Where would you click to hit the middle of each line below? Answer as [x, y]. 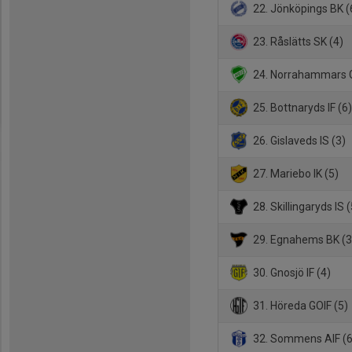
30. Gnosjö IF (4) [291, 272]
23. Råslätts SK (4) [297, 41]
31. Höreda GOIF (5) [300, 305]
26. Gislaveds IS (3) [299, 140]
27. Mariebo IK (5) [295, 173]
